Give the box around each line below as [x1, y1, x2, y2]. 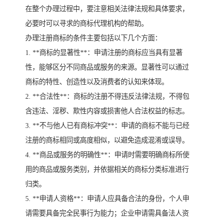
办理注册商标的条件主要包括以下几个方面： [25, 34, 162, 42]
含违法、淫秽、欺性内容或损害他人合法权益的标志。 [25, 107, 189, 115]
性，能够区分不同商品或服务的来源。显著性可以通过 [25, 63, 189, 72]
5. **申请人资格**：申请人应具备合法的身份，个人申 [25, 195, 189, 203]
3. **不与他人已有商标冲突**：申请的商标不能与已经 [25, 122, 189, 130]
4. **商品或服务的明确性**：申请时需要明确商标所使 [25, 151, 189, 159]
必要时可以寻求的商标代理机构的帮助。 [25, 19, 148, 28]
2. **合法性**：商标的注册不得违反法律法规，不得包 [25, 92, 189, 101]
